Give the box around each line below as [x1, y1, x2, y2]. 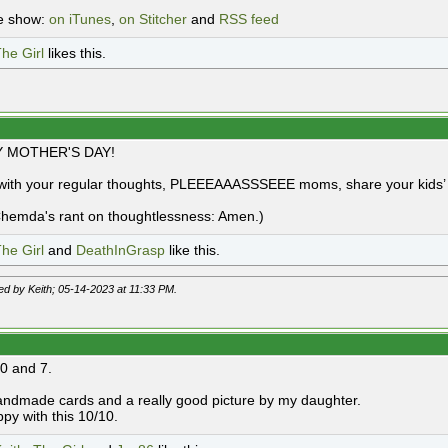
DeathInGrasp [76, 242, 165, 258]
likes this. [44, 45, 106, 61]
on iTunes [49, 11, 111, 27]
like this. [165, 242, 220, 258]
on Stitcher [119, 11, 187, 27]
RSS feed [219, 11, 279, 27]
